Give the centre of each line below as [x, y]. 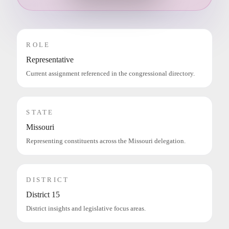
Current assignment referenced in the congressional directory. [111, 73]
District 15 [43, 194]
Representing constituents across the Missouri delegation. [106, 141]
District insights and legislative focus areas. [86, 208]
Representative [50, 59]
